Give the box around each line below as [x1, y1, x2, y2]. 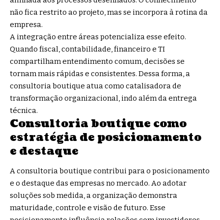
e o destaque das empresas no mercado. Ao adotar [10, 178, 187, 188]
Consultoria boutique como [10, 116, 187, 132]
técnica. [10, 106, 38, 115]
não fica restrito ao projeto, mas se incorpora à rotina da [10, 8, 208, 17]
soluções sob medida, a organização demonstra [10, 191, 177, 200]
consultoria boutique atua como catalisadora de [10, 82, 181, 91]
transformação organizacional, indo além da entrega [10, 94, 197, 103]
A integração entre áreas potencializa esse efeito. [10, 32, 186, 42]
